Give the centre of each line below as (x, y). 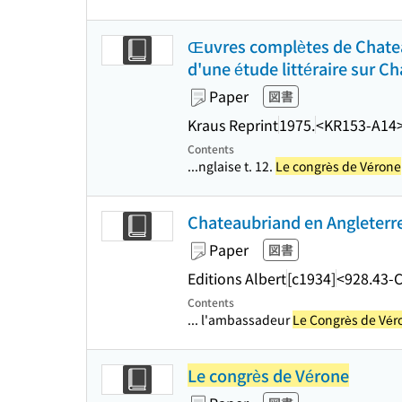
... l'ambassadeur (240, 319)
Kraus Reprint (233, 124)
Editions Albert (237, 278)
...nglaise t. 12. (232, 166)
